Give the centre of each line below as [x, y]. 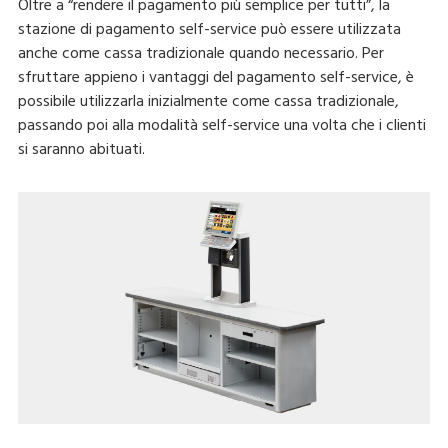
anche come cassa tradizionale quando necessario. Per [200, 54]
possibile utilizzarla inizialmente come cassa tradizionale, [208, 102]
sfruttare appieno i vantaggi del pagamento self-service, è [215, 78]
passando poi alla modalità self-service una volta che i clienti [221, 126]
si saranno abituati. [81, 150]
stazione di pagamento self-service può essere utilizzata [209, 30]
